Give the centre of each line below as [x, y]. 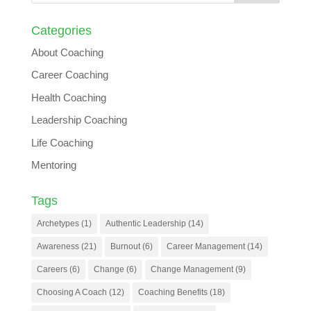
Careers [52, 270]
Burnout [125, 247]
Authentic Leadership [145, 224]
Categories [61, 30]
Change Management [192, 270]
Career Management [205, 247]
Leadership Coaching [79, 120]
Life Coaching [62, 142]
